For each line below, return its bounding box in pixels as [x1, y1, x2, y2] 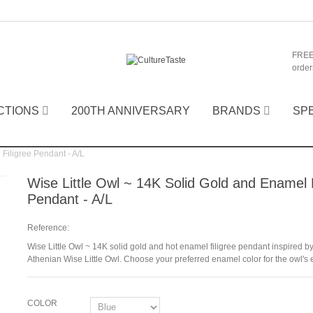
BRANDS [212, 105, 261, 117]
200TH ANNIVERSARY [71, 105, 190, 117]
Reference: [27, 222, 69, 233]
